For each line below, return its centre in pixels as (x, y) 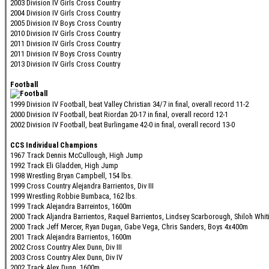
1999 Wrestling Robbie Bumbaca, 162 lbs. (74, 196)
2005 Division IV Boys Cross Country (65, 23)
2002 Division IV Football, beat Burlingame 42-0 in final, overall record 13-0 (122, 125)
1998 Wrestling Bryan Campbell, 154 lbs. (71, 176)
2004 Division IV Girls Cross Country (65, 13)
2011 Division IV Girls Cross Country (65, 44)
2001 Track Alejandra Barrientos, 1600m (71, 237)
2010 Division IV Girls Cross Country (65, 34)
